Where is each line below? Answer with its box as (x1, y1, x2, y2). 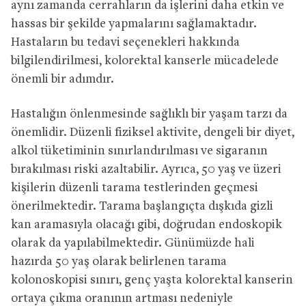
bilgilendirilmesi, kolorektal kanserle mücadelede (11, 54, 279, 68)
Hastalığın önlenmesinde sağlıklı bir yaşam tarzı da (11, 107, 288, 121)
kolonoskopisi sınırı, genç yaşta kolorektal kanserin (11, 273, 293, 287)
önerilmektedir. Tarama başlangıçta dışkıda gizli (11, 199, 273, 213)
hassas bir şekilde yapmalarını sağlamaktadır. (11, 17, 257, 31)
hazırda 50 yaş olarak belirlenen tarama (11, 255, 227, 268)
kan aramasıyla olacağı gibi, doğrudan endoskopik (11, 218, 282, 232)
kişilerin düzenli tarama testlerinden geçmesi (11, 181, 258, 195)
